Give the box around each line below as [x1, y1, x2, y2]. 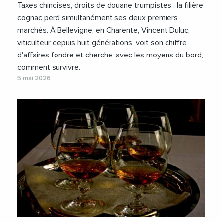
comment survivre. [17, 63, 80, 71]
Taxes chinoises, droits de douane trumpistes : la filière [17, 1, 203, 9]
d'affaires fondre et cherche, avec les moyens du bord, [17, 51, 203, 59]
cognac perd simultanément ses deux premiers [17, 13, 178, 22]
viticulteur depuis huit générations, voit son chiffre [17, 38, 187, 47]
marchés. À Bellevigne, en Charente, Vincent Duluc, [17, 26, 190, 34]
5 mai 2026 [17, 75, 51, 82]
